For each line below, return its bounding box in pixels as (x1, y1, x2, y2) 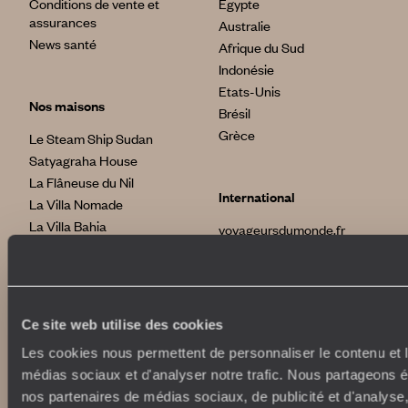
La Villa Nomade (29, 195, 123, 214)
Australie (219, 16, 270, 36)
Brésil (219, 104, 250, 123)
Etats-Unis (219, 82, 280, 101)
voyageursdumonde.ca (219, 286, 351, 305)
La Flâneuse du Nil (29, 173, 134, 192)
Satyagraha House (29, 151, 138, 170)
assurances (29, 13, 97, 32)
